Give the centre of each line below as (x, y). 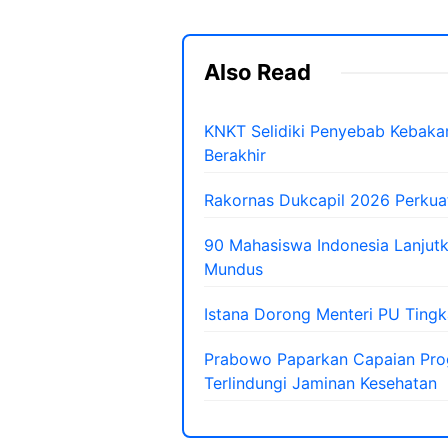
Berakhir (235, 155)
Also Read (257, 72)
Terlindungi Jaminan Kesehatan (320, 383)
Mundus (233, 269)
